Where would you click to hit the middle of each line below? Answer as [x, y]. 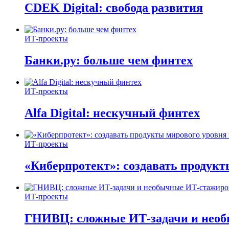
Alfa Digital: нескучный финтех [112, 113]
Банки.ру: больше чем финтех [109, 61]
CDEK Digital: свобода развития [114, 8]
